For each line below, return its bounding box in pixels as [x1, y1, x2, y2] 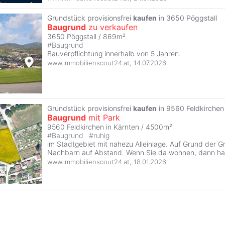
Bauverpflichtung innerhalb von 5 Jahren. [47, 49, 181, 58]
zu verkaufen [86, 22, 138, 32]
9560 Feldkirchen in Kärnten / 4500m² [47, 122, 172, 131]
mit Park [86, 112, 120, 123]
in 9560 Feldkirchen [157, 103, 224, 113]
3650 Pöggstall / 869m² [47, 32, 126, 41]
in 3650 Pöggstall [157, 13, 217, 22]
